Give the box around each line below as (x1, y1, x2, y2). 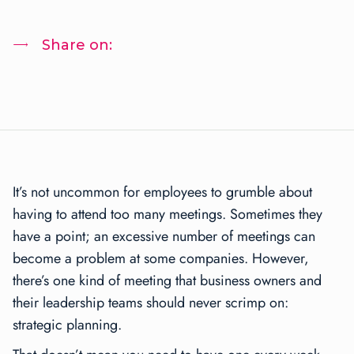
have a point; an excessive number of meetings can (13, 226, 315, 247)
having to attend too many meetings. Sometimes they (13, 204, 322, 225)
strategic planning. (13, 314, 122, 336)
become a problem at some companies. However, (13, 248, 309, 269)
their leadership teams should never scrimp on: (13, 292, 288, 314)
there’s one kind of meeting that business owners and (13, 270, 322, 292)
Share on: (42, 36, 112, 55)
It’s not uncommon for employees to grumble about (13, 182, 312, 203)
